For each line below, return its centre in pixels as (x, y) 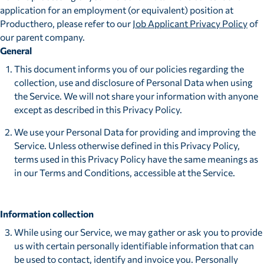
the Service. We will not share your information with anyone (136, 95)
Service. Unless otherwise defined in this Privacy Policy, (127, 146)
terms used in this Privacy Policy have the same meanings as (136, 159)
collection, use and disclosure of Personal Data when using (133, 82)
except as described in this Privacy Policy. (98, 109)
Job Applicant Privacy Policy (190, 23)
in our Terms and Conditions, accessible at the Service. (124, 173)
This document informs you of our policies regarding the (129, 68)
